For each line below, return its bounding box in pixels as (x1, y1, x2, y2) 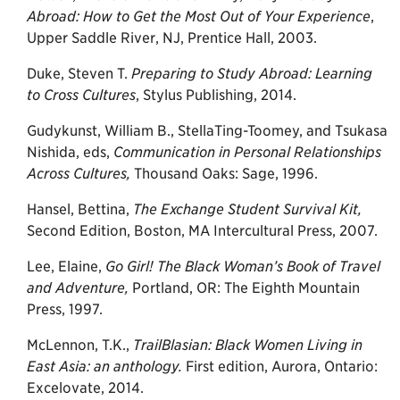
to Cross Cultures (27, 86, 136, 104)
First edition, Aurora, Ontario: (186, 357, 378, 375)
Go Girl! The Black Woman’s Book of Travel (105, 257, 380, 275)
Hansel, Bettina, (27, 200, 133, 218)
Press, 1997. (27, 300, 103, 318)
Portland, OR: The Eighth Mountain (129, 279, 360, 296)
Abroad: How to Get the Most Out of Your (27, 7, 297, 25)
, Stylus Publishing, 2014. (136, 86, 296, 104)
